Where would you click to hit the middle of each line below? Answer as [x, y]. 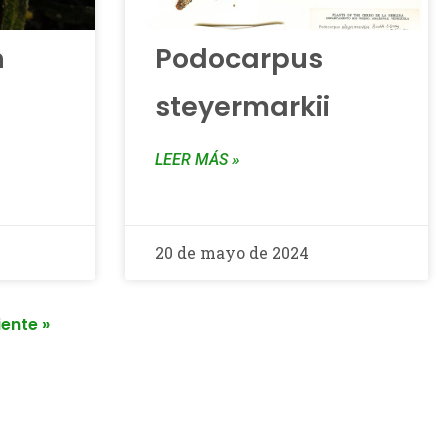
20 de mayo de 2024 [231, 253]
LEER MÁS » [197, 160]
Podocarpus [238, 58]
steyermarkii [242, 106]
